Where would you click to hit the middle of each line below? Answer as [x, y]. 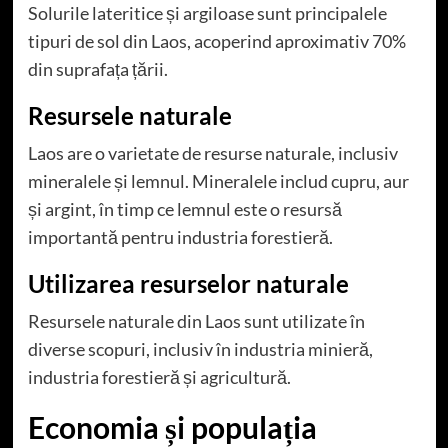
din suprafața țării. [97, 68]
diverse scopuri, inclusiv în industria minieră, [200, 348]
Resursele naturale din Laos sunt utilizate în [196, 320]
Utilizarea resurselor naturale [188, 283]
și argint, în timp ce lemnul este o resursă [184, 208]
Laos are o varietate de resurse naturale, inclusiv [212, 152]
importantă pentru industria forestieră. [180, 236]
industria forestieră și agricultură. [159, 376]
